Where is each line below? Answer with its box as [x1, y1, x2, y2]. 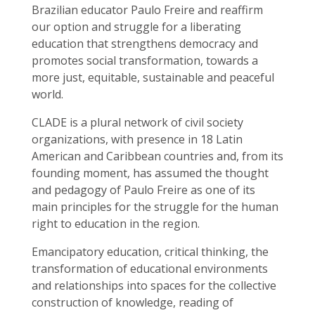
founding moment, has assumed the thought [32, 165, 269, 181]
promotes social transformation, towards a [32, 53, 258, 68]
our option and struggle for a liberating [32, 19, 241, 34]
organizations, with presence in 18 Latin [32, 131, 243, 147]
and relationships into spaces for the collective [32, 278, 276, 293]
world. [32, 86, 63, 102]
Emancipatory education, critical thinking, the [32, 244, 269, 259]
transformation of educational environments [32, 261, 268, 276]
